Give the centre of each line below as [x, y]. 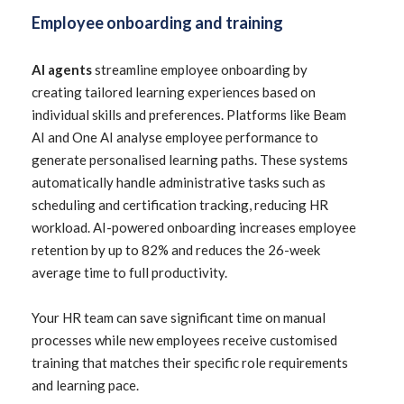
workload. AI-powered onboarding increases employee [194, 227]
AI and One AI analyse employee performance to [175, 137]
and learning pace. [85, 385]
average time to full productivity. [129, 272]
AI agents [62, 69]
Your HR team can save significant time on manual [179, 317]
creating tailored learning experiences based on [174, 92]
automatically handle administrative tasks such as [179, 182]
